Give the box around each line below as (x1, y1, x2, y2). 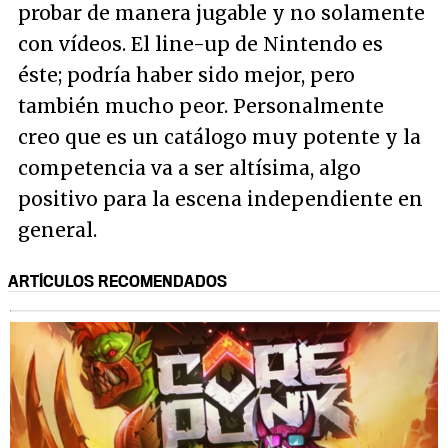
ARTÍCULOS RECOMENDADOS (8, 271, 227, 292)
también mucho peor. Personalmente (18, 94, 384, 119)
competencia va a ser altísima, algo (18, 156, 361, 181)
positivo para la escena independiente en (18, 187, 423, 212)
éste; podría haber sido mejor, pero (18, 63, 355, 88)
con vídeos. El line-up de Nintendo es (18, 32, 383, 57)
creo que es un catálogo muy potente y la (18, 125, 421, 150)
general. (18, 218, 97, 243)
